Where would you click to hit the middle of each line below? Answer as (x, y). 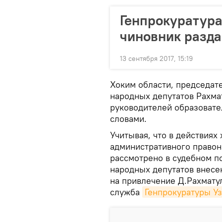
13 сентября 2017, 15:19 (156, 58)
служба (126, 192)
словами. (128, 119)
